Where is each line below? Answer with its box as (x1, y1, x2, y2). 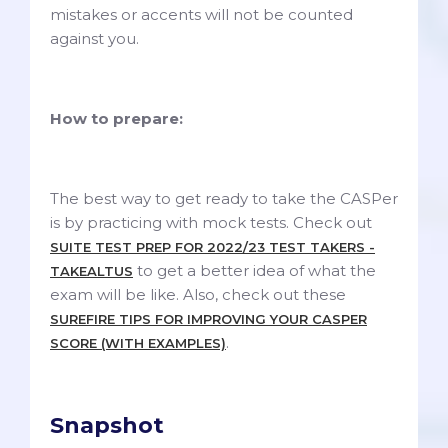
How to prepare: (50, 109, 183, 129)
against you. (50, 29, 143, 49)
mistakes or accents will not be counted (50, 5, 353, 25)
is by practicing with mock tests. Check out (50, 213, 372, 233)
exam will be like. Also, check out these (50, 285, 346, 305)
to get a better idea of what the (133, 261, 376, 281)
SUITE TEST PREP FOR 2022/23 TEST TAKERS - (50, 239, 375, 256)
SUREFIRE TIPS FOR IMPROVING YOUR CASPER (50, 311, 367, 328)
